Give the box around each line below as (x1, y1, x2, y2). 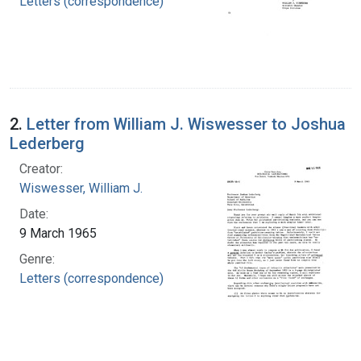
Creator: (19, 160, 63, 176)
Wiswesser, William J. (19, 180, 143, 196)
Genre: (19, 251, 55, 267)
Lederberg (10, 133, 85, 153)
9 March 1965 (19, 225, 97, 241)
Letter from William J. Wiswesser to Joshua (27, 114, 346, 134)
